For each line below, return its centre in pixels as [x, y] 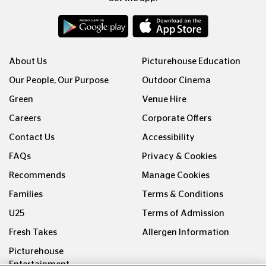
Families [26, 195]
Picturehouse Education [191, 62]
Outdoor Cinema [176, 81]
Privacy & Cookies [179, 157]
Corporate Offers [177, 119]
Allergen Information [186, 233]
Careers [25, 119]
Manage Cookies [176, 176]
